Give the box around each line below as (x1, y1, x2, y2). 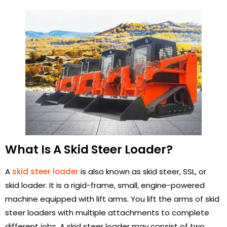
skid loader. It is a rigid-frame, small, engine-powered (5, 180, 205, 191)
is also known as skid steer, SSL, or (79, 166, 206, 177)
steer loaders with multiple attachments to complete (5, 207, 209, 218)
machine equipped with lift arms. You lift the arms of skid (5, 194, 219, 205)
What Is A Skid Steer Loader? (5, 141, 173, 158)
